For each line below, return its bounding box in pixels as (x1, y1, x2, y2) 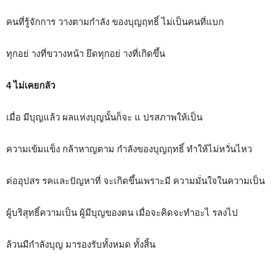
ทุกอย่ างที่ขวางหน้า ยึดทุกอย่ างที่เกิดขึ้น (6, 48, 165, 59)
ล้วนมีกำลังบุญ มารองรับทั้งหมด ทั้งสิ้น (6, 239, 155, 250)
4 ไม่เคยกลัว (6, 80, 55, 91)
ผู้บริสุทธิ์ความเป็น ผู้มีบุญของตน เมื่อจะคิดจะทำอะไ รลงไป (6, 207, 238, 218)
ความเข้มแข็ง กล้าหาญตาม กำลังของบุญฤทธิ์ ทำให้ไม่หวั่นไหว (6, 143, 252, 154)
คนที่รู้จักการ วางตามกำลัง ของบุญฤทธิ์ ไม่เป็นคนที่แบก (6, 16, 224, 27)
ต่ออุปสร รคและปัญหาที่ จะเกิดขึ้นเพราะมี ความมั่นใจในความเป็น (6, 175, 265, 186)
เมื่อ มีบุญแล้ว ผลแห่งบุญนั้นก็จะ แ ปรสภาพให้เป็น (6, 111, 202, 122)
